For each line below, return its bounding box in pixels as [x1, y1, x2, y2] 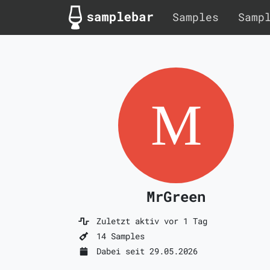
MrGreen [146, 187, 206, 206]
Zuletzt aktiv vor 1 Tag [91, 215, 207, 227]
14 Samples [91, 230, 145, 242]
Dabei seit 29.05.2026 [91, 245, 198, 257]
